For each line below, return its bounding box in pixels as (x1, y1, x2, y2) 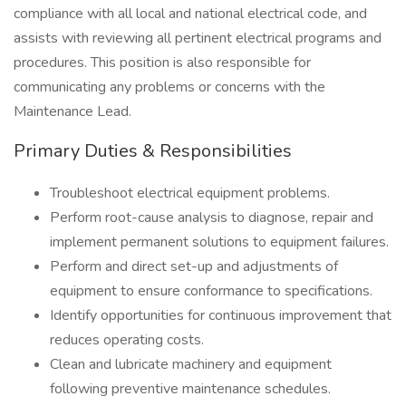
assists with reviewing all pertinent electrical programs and (14, 28, 382, 48)
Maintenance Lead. (14, 101, 131, 121)
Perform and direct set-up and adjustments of (50, 256, 338, 276)
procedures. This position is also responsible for (14, 53, 311, 72)
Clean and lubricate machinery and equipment (50, 354, 332, 374)
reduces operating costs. (50, 330, 204, 350)
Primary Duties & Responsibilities (14, 139, 292, 163)
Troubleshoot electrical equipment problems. (50, 183, 330, 203)
